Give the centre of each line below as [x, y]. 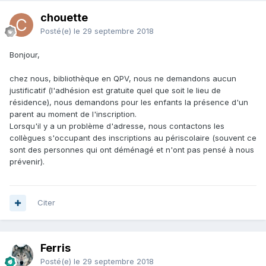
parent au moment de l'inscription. [73, 114]
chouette [64, 18]
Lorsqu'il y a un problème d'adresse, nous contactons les [117, 126]
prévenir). [27, 162]
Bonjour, [25, 55]
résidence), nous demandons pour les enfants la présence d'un [129, 102]
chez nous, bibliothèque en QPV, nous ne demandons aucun [123, 79]
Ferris [56, 248]
